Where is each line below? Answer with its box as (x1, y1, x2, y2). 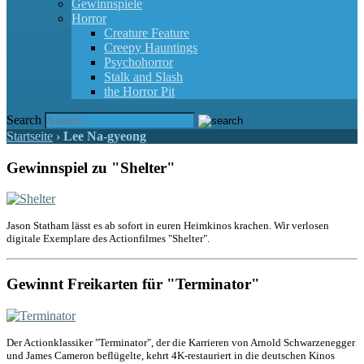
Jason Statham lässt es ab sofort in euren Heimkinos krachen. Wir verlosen (6, 219, 329, 232)
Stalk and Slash (104, 70, 183, 84)
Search (6, 113, 41, 127)
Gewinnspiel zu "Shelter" (6, 158, 175, 176)
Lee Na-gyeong (63, 129, 146, 143)
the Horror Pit (104, 84, 175, 98)
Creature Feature (104, 26, 189, 40)
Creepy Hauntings (104, 41, 197, 54)
